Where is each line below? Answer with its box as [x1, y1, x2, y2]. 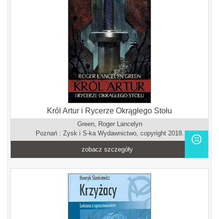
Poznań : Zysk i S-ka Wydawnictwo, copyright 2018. [35, 130, 184, 137]
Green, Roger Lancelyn [77, 120, 142, 128]
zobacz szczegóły [82, 146, 133, 153]
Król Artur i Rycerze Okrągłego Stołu [47, 107, 172, 115]
